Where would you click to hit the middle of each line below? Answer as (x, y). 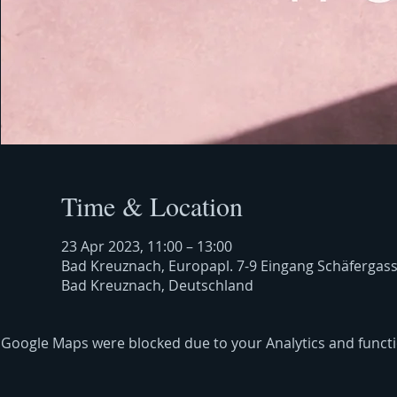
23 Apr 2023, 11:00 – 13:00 (146, 246)
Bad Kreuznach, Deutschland (157, 285)
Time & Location (152, 206)
